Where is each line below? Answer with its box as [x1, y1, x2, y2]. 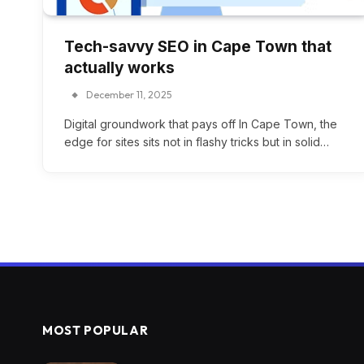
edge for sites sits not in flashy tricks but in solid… [64, 135, 329, 149]
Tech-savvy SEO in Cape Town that [64, 37, 331, 57]
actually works [64, 58, 175, 78]
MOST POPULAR [42, 323, 149, 339]
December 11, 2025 [86, 89, 171, 102]
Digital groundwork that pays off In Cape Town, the [64, 117, 337, 132]
